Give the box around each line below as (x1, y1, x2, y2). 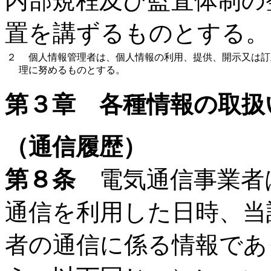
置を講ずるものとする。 (5, 20, 269, 47)
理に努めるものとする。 (19, 65, 125, 76)
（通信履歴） (5, 134, 146, 160)
